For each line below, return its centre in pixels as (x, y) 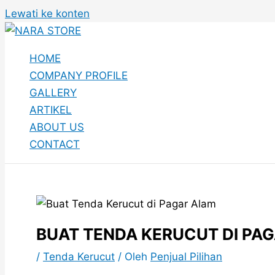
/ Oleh (133, 256)
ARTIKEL (51, 110)
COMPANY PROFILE (79, 76)
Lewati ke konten (47, 14)
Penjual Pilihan (186, 256)
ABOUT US (57, 127)
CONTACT (55, 144)
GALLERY (53, 93)
